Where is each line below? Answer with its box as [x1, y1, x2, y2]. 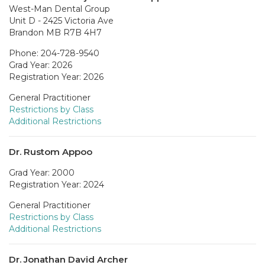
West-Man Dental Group [9, 3, 110, 14]
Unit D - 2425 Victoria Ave [9, 15, 114, 26]
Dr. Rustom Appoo [9, 146, 92, 157]
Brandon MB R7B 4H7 [9, 27, 102, 38]
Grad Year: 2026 [9, 59, 72, 70]
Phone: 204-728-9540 [9, 47, 99, 59]
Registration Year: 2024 [9, 179, 104, 190]
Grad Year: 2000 [9, 167, 75, 178]
